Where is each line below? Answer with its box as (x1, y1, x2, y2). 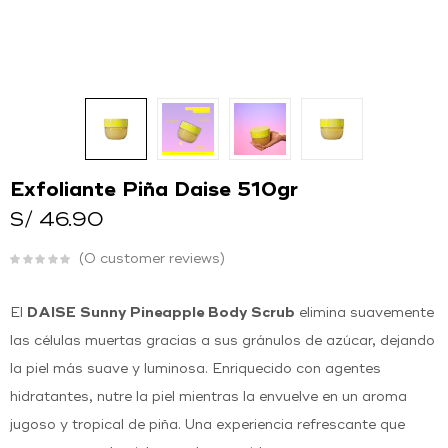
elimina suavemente (295, 306, 434, 320)
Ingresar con (151, 46, 247, 63)
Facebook (246, 46, 325, 63)
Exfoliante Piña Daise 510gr (10, 181, 298, 201)
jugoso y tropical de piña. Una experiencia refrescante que (10, 418, 405, 432)
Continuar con (156, 96, 264, 113)
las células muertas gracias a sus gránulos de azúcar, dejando (10, 334, 435, 348)
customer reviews (96, 252, 220, 266)
